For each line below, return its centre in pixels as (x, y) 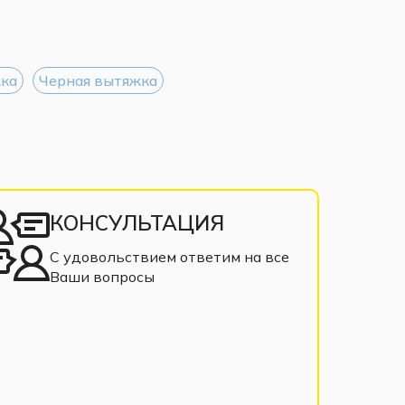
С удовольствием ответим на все (170, 256)
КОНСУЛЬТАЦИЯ (137, 222)
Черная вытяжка (98, 80)
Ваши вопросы (103, 276)
